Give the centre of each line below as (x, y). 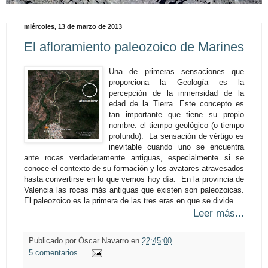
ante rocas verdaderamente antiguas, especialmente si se (134, 158)
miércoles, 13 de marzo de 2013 (73, 26)
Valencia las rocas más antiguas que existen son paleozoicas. (134, 190)
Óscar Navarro (105, 241)
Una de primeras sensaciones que (176, 72)
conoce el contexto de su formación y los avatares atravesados (134, 169)
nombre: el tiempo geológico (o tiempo (176, 126)
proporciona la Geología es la (176, 83)
